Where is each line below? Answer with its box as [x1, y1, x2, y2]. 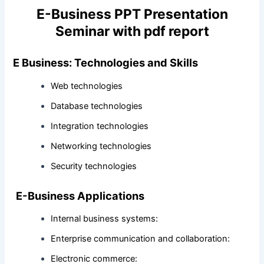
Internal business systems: [51, 213, 159, 225]
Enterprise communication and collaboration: [51, 233, 230, 245]
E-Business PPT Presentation [36, 5, 228, 22]
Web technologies [51, 80, 123, 91]
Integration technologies [51, 120, 149, 131]
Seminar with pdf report [55, 22, 209, 39]
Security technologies [51, 160, 137, 171]
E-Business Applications [16, 189, 145, 202]
